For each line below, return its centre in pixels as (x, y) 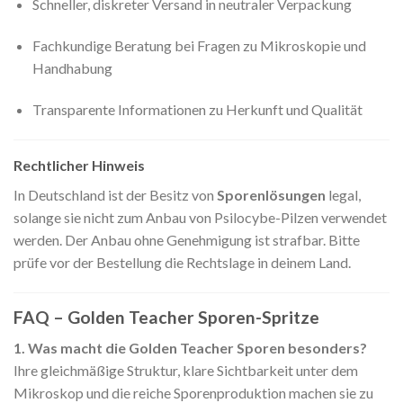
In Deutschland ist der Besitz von (115, 194)
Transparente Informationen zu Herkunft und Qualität (197, 110)
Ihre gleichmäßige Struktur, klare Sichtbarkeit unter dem (186, 371)
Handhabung (72, 68)
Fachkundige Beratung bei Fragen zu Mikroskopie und (199, 46)
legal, (343, 194)
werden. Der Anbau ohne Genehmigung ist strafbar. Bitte (187, 239)
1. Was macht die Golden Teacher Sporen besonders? (190, 348)
